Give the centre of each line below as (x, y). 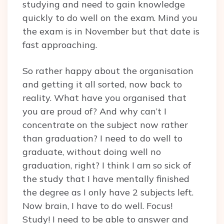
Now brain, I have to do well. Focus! (97, 206)
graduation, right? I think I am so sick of (107, 165)
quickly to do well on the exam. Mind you (110, 18)
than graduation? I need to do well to (102, 138)
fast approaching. (60, 45)
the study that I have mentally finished (106, 179)
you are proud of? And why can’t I (94, 111)
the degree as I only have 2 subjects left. (108, 192)
